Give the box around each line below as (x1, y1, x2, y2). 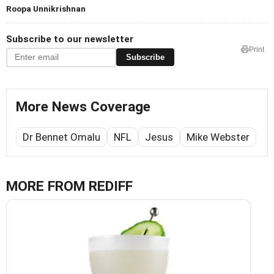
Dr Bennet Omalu (23, 130, 100, 143)
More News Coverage (16, 98, 150, 115)
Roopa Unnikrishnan (6, 3, 86, 13)
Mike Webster (187, 130, 250, 143)
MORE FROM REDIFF (6, 177, 133, 194)
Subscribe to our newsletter (6, 33, 133, 45)
